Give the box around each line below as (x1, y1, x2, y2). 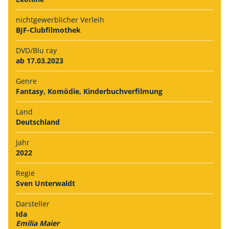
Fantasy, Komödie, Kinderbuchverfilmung (16, 86, 163, 96)
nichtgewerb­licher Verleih (16, 14, 104, 25)
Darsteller (16, 198, 50, 209)
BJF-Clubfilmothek (16, 25, 81, 35)
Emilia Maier (16, 218, 59, 228)
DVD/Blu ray (16, 45, 57, 55)
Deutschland (16, 117, 60, 127)
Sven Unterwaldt (16, 178, 75, 188)
